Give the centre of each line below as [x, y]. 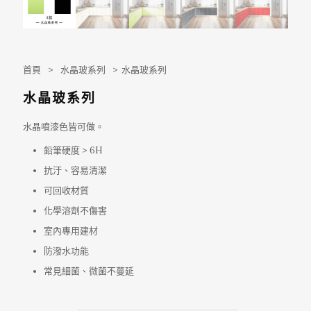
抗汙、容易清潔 [75, 171]
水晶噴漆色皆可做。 [64, 127]
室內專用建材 [71, 231]
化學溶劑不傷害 [75, 211]
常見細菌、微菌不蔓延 [89, 271]
